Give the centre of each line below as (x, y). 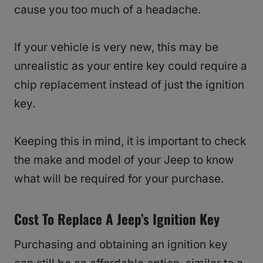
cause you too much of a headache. (107, 10)
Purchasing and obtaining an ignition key (121, 245)
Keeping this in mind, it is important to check (130, 141)
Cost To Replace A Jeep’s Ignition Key (117, 219)
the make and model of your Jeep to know (124, 160)
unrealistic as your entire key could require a (131, 66)
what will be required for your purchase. (119, 179)
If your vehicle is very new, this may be (116, 48)
